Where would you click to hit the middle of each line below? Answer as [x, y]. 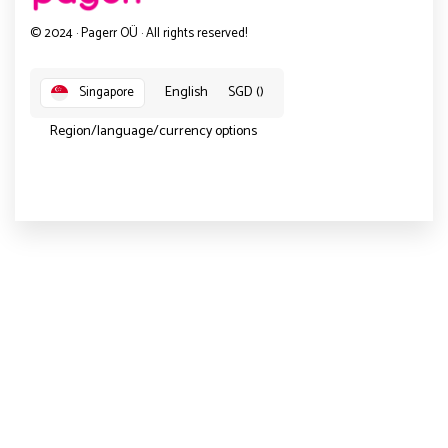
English [186, 92]
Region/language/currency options [153, 131]
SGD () [246, 92]
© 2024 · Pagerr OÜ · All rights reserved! [138, 33]
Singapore [106, 92]
